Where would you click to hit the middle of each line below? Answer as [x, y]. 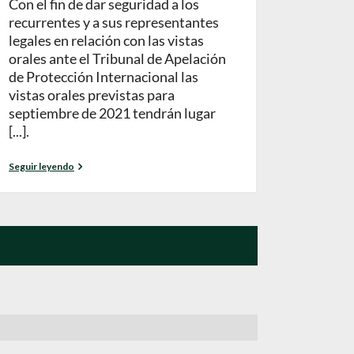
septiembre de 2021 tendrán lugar [112, 113]
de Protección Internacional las [104, 77]
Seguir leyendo [41, 167]
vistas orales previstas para [92, 95]
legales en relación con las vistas [106, 41]
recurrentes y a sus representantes [114, 23]
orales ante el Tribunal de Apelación [117, 59]
